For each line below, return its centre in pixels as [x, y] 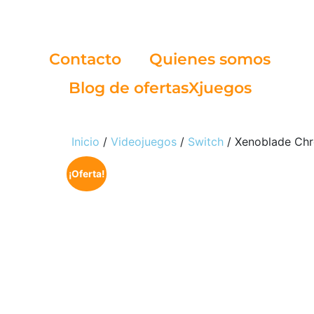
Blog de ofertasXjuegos [160, 88]
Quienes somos [210, 59]
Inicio [86, 142]
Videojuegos [144, 142]
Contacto [85, 59]
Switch [206, 142]
